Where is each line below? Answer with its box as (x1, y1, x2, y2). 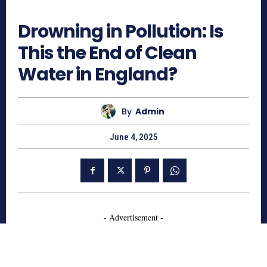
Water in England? (18, 62, 177, 88)
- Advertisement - (104, 212, 163, 223)
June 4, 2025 (109, 132, 158, 143)
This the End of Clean (18, 41, 197, 66)
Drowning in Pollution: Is (18, 19, 223, 45)
